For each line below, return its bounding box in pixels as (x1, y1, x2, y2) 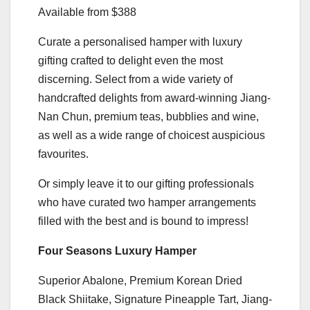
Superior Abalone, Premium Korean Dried (38, 275, 242, 287)
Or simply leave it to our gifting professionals (38, 178, 254, 190)
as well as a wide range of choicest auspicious (38, 129, 265, 142)
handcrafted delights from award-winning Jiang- (38, 92, 271, 104)
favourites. (38, 148, 89, 161)
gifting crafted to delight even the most (38, 55, 223, 67)
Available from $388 (38, 6, 136, 19)
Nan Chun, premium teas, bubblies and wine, (38, 111, 259, 123)
